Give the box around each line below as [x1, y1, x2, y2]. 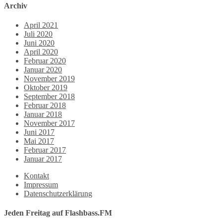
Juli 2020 [24, 30, 53, 39]
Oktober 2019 [24, 83, 67, 92]
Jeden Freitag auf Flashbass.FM [4, 209, 112, 218]
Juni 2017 [24, 128, 55, 137]
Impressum [24, 180, 58, 189]
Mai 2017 [24, 137, 54, 146]
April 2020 [24, 48, 58, 56]
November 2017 [24, 119, 75, 128]
